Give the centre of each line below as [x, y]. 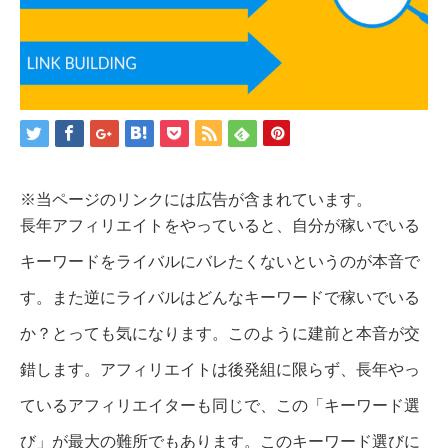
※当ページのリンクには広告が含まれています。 [196, 199]
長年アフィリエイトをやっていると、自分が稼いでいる [220, 225]
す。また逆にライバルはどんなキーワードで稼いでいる [220, 297]
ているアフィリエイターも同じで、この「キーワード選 [220, 405]
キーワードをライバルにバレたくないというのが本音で [220, 261]
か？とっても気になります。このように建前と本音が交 [220, 333]
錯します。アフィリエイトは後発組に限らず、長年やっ [220, 369]
